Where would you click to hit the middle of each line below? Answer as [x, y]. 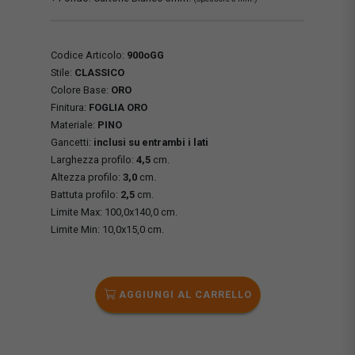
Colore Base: [81, 90]
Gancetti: [72, 142]
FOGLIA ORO [118, 107]
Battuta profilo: [86, 194]
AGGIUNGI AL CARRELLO [183, 294]
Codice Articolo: [89, 55]
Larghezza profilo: [94, 159]
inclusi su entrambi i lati [151, 142]
